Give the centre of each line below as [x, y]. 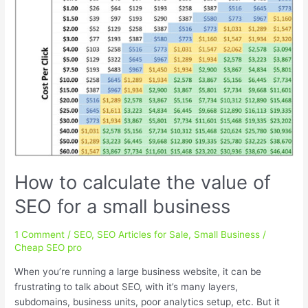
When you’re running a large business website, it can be [138, 271]
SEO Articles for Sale [143, 234]
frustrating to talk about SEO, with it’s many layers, [126, 286]
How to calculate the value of [143, 183]
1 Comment [40, 234]
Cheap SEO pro [48, 247]
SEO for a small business [123, 207]
